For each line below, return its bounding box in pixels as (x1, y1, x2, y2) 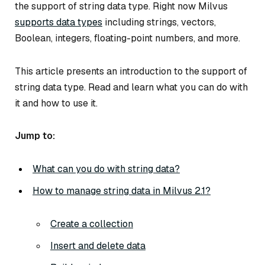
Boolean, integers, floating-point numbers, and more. (15, 31, 240, 44)
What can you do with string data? (33, 163, 180, 176)
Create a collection (50, 218, 133, 231)
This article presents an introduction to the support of (15, 64, 247, 77)
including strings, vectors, (102, 15, 216, 28)
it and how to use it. (15, 96, 98, 109)
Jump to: (15, 130, 55, 143)
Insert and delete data (50, 240, 146, 253)
